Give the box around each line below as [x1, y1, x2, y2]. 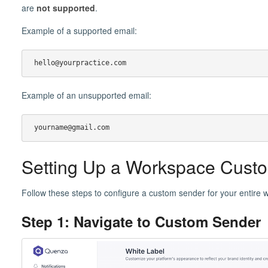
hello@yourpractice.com [33, 58, 130, 67]
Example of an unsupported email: [21, 89, 151, 101]
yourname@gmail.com [33, 123, 114, 132]
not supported [36, 1, 95, 14]
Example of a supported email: [21, 24, 137, 36]
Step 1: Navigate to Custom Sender [21, 211, 261, 232]
